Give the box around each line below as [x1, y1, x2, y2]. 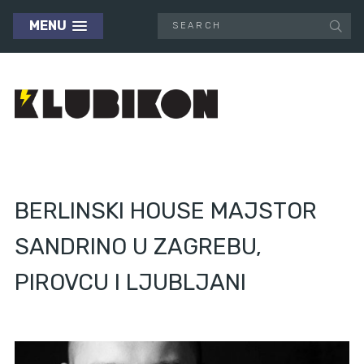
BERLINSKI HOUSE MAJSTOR [15, 197, 317, 225]
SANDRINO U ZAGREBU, [15, 233, 262, 261]
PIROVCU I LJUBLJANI [15, 269, 246, 297]
